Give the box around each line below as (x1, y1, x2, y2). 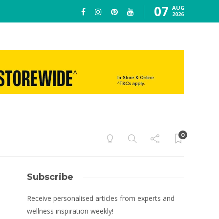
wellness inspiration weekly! (27, 206, 114, 216)
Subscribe (27, 172, 74, 182)
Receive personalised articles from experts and (27, 194, 175, 203)
